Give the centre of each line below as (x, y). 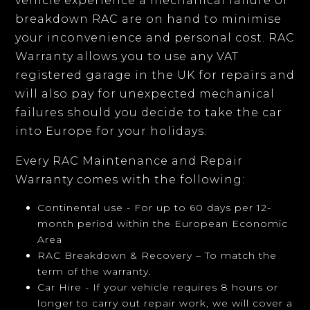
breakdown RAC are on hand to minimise (148, 19)
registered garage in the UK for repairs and (155, 75)
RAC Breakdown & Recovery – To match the (157, 255)
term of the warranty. (94, 271)
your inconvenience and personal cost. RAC (155, 38)
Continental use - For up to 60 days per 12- (154, 208)
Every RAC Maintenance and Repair (129, 161)
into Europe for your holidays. (111, 131)
